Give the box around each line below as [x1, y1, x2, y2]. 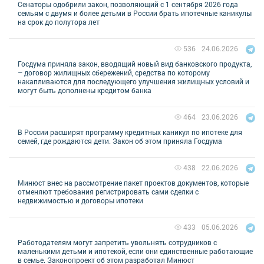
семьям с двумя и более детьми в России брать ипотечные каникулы [18, 8, 252, 18]
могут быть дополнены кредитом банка [18, 85, 151, 95]
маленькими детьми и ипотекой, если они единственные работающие [18, 246, 253, 256]
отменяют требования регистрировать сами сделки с [18, 186, 199, 196]
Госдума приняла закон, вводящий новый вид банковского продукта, [18, 58, 252, 68]
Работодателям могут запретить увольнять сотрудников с [18, 237, 217, 247]
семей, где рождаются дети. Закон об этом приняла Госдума [18, 136, 222, 146]
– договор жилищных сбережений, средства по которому [18, 67, 210, 77]
